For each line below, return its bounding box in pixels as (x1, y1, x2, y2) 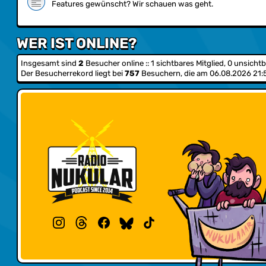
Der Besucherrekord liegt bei (21, 69, 125, 78)
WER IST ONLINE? (17, 35, 137, 52)
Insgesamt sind (21, 59, 78, 68)
